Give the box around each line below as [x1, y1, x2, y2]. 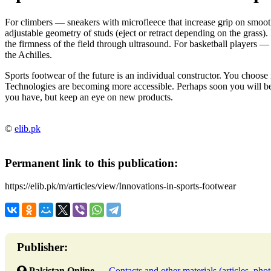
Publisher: [17, 241, 68, 254]
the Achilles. [5, 49, 52, 60]
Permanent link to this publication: [5, 156, 178, 169]
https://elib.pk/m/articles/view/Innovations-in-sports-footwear [5, 181, 236, 192]
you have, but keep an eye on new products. [5, 91, 173, 102]
